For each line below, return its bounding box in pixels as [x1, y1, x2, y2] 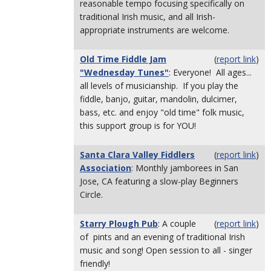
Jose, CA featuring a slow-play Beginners [80, 175, 238, 187]
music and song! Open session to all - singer [80, 244, 252, 256]
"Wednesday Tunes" [80, 67, 169, 78]
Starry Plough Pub [80, 218, 158, 229]
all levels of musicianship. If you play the [80, 80, 238, 91]
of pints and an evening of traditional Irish [80, 231, 245, 243]
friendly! [80, 258, 110, 269]
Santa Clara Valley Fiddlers [80, 149, 195, 160]
